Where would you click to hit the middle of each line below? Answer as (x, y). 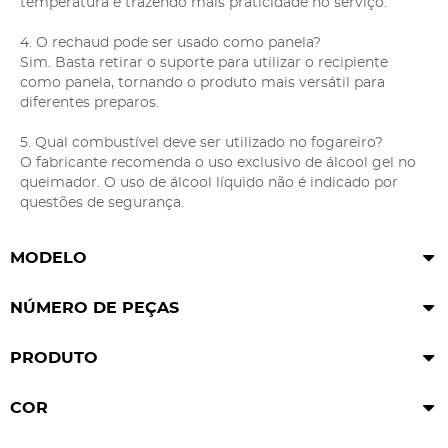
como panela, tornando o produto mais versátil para (202, 82)
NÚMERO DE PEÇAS (94, 307)
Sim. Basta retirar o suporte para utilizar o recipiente (204, 62)
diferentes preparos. (89, 102)
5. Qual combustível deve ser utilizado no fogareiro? (201, 142)
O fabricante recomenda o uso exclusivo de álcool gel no (218, 162)
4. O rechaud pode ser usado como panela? (170, 42)
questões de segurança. (102, 202)
